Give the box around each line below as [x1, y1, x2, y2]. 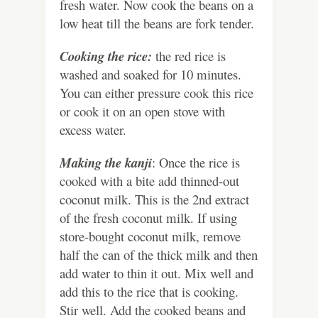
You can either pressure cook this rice [60, 83, 253, 102]
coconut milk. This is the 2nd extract [60, 190, 249, 208]
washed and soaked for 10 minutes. [60, 65, 241, 83]
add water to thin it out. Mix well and [60, 263, 253, 282]
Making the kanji [60, 153, 152, 172]
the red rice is [152, 46, 226, 65]
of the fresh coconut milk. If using [60, 208, 237, 226]
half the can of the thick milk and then [60, 245, 258, 263]
